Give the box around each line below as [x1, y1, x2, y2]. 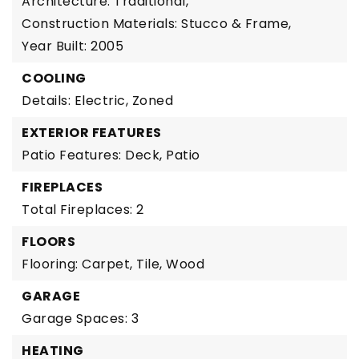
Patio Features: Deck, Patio [22, 146, 200, 164]
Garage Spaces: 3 [22, 309, 139, 328]
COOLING [22, 69, 87, 87]
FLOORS [22, 232, 75, 251]
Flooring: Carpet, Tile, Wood [22, 255, 204, 273]
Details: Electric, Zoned [22, 91, 173, 110]
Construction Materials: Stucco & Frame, [22, 14, 292, 33]
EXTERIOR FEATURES [22, 123, 162, 142]
